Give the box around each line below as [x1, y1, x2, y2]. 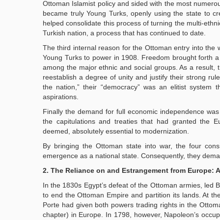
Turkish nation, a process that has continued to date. [43, 29, 206, 37]
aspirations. [43, 93, 79, 101]
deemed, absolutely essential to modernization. [43, 127, 189, 135]
